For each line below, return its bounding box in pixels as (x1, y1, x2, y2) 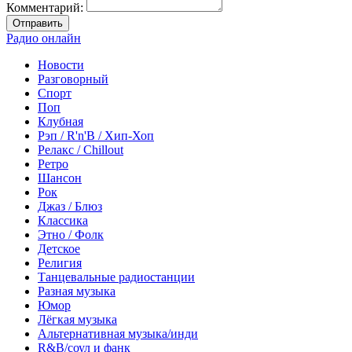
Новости (38, 58, 84, 72)
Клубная (38, 115, 83, 129)
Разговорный (38, 72, 108, 86)
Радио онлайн (6, 31, 81, 46)
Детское (38, 242, 80, 256)
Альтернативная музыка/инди (38, 327, 198, 341)
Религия (38, 256, 82, 270)
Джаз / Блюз (38, 200, 102, 214)
